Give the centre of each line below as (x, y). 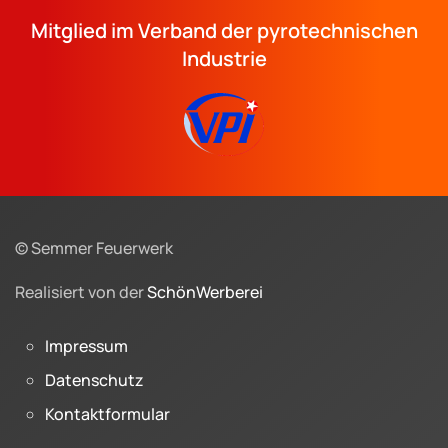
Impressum (86, 346)
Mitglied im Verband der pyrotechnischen (224, 30)
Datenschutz (94, 380)
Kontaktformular (107, 414)
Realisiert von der (81, 292)
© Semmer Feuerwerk (94, 248)
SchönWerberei (205, 292)
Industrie (224, 58)
